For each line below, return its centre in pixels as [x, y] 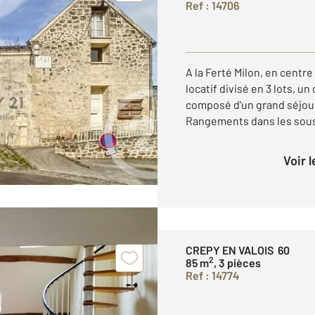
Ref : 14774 [212, 275]
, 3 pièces [237, 263]
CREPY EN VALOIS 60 [238, 250]
